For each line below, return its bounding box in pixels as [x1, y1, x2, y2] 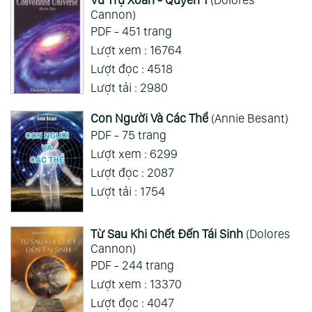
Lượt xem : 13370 [90, 276, 182, 291]
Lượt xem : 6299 [90, 146, 178, 161]
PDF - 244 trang [90, 257, 174, 272]
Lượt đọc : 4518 [90, 61, 173, 76]
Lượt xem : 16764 [90, 42, 182, 57]
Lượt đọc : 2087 [90, 164, 174, 180]
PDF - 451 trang [90, 23, 172, 38]
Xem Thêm [127, 54, 185, 69]
